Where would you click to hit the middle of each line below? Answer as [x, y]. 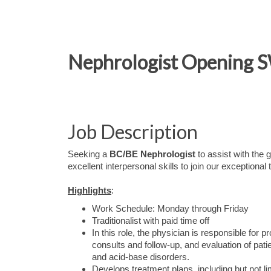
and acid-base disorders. [141, 257]
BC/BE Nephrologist [152, 154]
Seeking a [89, 154]
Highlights [90, 191]
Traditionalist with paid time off [151, 221]
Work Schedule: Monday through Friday [170, 209]
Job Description [133, 132]
